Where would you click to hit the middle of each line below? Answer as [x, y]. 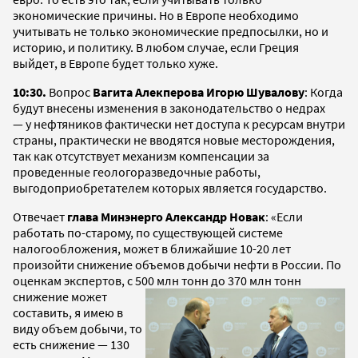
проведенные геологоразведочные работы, [137, 171]
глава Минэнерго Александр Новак [166, 216]
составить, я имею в [68, 312]
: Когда [324, 91]
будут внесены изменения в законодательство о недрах [169, 107]
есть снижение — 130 [71, 344]
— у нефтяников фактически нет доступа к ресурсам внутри [179, 123]
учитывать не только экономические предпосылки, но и [171, 31]
